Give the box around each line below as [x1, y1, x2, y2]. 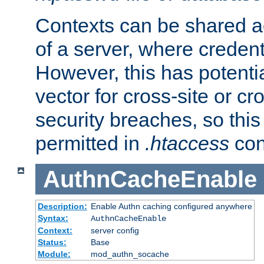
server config [90, 226, 139, 236]
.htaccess [145, 132, 229, 155]
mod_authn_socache [90, 249, 169, 259]
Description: [37, 202, 87, 212]
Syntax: [37, 213, 68, 223]
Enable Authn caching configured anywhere [90, 202, 252, 212]
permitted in [35, 132, 145, 155]
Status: [37, 237, 67, 247]
